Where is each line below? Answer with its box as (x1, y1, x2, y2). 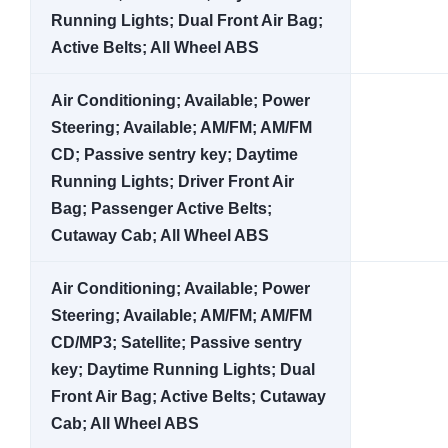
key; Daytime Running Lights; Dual (51, 361, 315, 378)
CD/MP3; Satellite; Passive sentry (51, 334, 302, 351)
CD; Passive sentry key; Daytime (51, 146, 298, 163)
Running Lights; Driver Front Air (51, 173, 294, 190)
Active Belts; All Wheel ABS (51, 39, 259, 56)
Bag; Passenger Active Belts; (51, 200, 272, 217)
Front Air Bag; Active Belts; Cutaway (51, 388, 326, 405)
